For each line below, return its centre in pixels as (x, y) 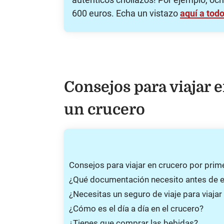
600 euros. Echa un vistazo (126, 13)
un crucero (104, 109)
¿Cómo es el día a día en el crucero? (136, 208)
